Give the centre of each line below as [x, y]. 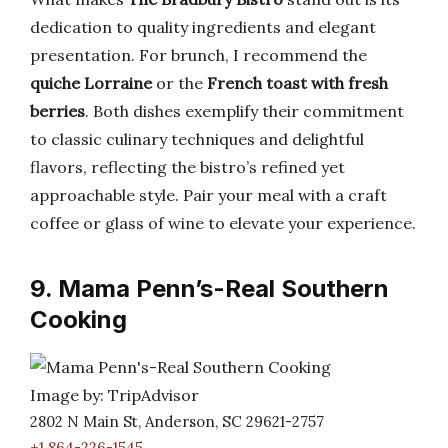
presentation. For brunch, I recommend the [198, 55]
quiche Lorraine [91, 83]
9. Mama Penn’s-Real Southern [209, 288]
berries [57, 111]
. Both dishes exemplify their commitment [244, 111]
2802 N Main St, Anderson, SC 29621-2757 [177, 421]
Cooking [78, 319]
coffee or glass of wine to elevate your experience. [223, 223]
